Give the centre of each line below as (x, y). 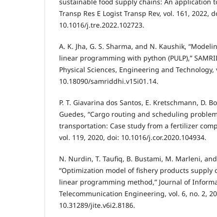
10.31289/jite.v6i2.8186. (97, 205)
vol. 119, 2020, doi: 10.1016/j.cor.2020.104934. (133, 138)
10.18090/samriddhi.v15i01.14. (109, 81)
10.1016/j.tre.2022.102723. (102, 25)
